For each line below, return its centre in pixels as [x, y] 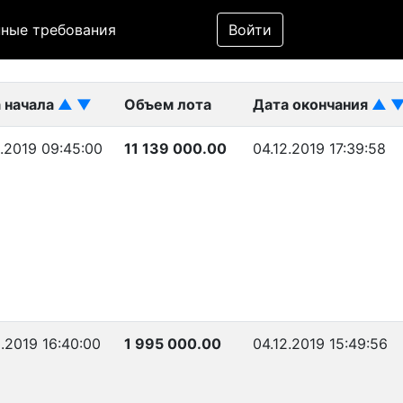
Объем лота [168, 104]
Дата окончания [312, 104]
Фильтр [250, 13]
